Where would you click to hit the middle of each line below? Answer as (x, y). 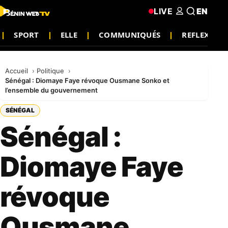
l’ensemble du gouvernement (51, 90)
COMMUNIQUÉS (130, 34)
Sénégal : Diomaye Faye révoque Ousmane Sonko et (87, 80)
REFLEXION (204, 34)
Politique (51, 71)
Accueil (18, 71)
